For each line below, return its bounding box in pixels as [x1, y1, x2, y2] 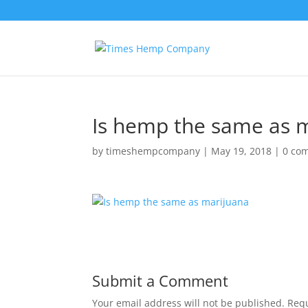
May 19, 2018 [211, 144, 272, 157]
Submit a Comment [92, 270, 229, 291]
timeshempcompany [106, 144, 201, 157]
